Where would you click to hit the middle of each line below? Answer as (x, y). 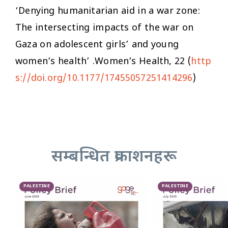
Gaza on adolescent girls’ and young (97, 45)
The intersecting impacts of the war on (105, 28)
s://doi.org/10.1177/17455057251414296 (104, 78)
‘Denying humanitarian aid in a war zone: (108, 11)
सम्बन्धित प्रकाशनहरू (114, 157)
